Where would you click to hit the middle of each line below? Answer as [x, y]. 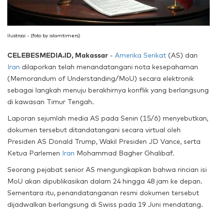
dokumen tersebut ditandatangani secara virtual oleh [94, 130]
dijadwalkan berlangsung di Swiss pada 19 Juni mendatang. [105, 205]
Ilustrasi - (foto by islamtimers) [44, 36]
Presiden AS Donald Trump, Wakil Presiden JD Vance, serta [104, 142]
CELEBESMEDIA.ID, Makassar [58, 55]
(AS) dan [182, 55]
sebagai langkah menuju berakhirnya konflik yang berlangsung [108, 90]
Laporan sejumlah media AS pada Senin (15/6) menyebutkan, [108, 118]
